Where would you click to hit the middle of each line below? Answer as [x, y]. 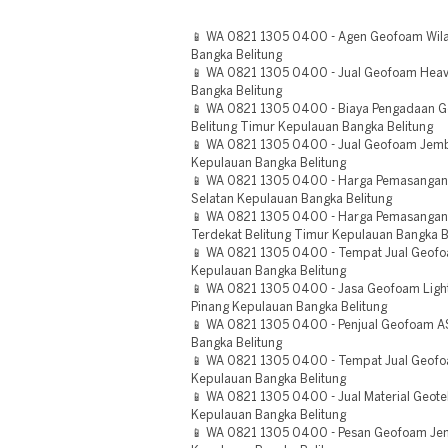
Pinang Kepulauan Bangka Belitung [289, 307]
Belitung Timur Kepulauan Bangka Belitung [312, 127]
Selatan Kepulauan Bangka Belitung [291, 199]
